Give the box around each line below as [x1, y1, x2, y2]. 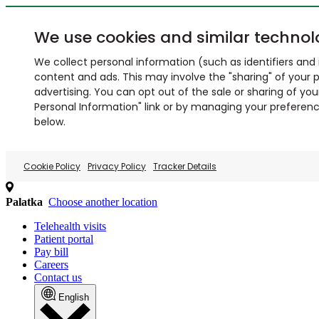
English [58, 292, 89, 303]
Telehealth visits [34, 220, 106, 232]
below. [34, 115, 66, 129]
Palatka [6, 196, 43, 208]
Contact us [34, 271, 82, 283]
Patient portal [34, 233, 93, 245]
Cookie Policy [23, 160, 80, 172]
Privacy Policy [88, 160, 146, 172]
